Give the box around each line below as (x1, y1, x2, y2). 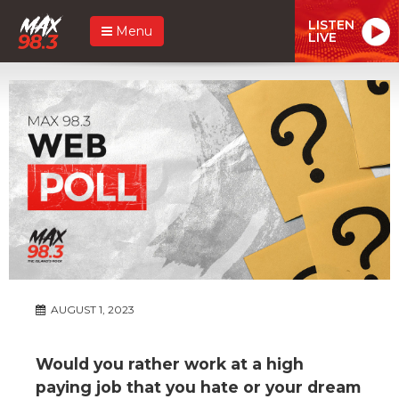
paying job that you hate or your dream (36, 377, 361, 396)
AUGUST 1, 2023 (48, 302, 134, 316)
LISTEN (308, 16, 354, 33)
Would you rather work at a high (36, 354, 304, 373)
